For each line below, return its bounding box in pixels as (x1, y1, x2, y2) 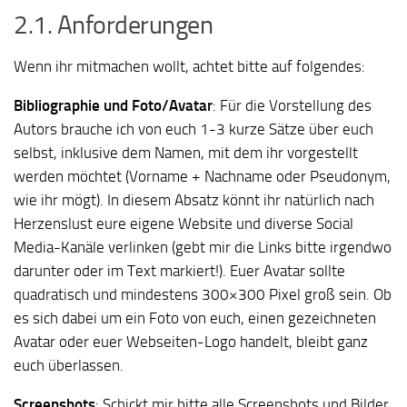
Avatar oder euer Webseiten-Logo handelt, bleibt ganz (14, 332, 368, 351)
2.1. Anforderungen (14, 10, 213, 41)
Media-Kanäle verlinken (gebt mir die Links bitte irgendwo (14, 237, 392, 256)
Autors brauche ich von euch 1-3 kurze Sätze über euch (14, 119, 373, 138)
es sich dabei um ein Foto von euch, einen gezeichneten (14, 308, 376, 327)
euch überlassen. (14, 355, 124, 374)
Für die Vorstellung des (216, 95, 372, 114)
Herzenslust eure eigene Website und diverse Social (14, 213, 353, 233)
